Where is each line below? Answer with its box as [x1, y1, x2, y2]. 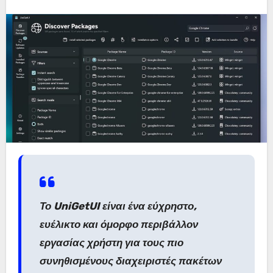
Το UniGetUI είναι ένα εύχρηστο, [39, 199, 197, 212]
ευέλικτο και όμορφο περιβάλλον [39, 218, 198, 230]
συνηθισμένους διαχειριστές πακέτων [39, 254, 222, 267]
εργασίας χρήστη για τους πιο [39, 236, 183, 249]
